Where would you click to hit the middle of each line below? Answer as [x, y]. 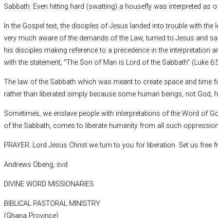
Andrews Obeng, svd [36, 165]
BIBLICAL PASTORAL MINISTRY [52, 204]
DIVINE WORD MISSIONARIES [49, 184]
